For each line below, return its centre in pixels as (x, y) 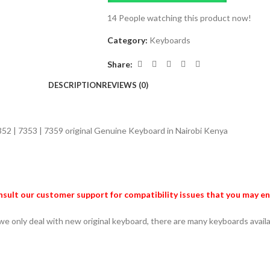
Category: (127, 40)
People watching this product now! (185, 18)
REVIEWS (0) (125, 85)
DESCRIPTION (75, 85)
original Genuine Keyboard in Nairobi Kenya (146, 130)
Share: (120, 64)
